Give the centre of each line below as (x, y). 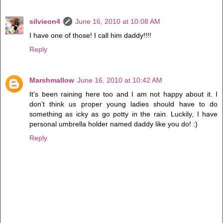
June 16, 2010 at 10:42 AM (120, 80)
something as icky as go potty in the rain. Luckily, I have (123, 114)
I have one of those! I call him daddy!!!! (90, 35)
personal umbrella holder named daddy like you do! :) (113, 124)
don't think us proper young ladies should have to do (123, 104)
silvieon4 (45, 21)
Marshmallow (52, 80)
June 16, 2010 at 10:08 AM (118, 21)
